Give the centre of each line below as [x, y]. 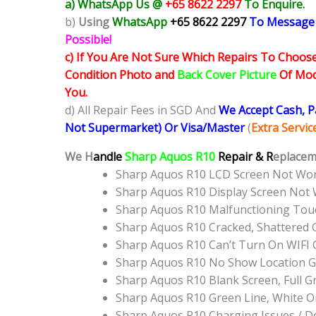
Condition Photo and [121, 75]
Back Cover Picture [227, 75]
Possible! [88, 40]
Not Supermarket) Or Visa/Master [156, 128]
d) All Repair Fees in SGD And [142, 110]
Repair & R [245, 157]
